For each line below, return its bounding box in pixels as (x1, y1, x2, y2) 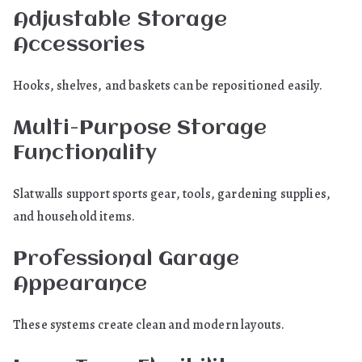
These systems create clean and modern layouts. (13, 316, 285, 334)
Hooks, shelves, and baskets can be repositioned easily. (13, 77, 322, 95)
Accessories (13, 35, 145, 56)
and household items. (13, 208, 136, 225)
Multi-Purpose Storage (13, 118, 267, 139)
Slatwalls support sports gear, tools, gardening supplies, (13, 185, 331, 203)
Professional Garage (13, 249, 240, 270)
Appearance (13, 274, 148, 295)
